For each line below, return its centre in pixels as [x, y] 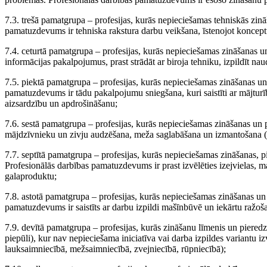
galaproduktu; [31, 176]
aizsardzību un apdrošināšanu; [61, 103]
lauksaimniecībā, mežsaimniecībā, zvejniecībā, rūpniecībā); [115, 249]
